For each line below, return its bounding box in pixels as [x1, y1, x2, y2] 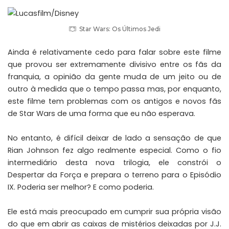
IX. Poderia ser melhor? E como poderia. [8, 181, 154, 192]
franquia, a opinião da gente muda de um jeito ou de [8, 71, 221, 82]
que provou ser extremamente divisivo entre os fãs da [8, 59, 221, 70]
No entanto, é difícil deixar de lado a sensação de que [8, 132, 221, 143]
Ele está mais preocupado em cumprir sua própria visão [8, 206, 221, 217]
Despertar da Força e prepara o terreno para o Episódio [8, 169, 221, 180]
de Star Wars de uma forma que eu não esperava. [8, 108, 195, 119]
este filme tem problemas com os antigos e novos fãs [8, 96, 221, 106]
